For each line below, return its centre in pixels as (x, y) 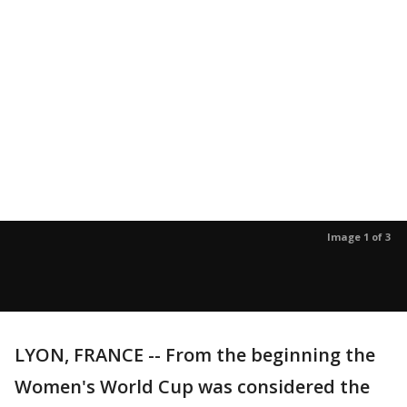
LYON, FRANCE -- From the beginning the (195, 355)
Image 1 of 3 (359, 237)
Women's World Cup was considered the (192, 387)
